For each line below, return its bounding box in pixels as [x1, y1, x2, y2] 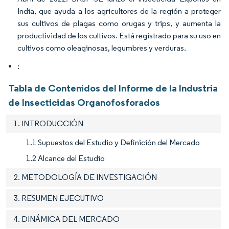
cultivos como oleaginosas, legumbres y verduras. [17, 42, 186, 53]
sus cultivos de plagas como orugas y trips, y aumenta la [17, 18, 221, 28]
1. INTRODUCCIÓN [14, 118, 83, 128]
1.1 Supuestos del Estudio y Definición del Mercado [26, 137, 200, 147]
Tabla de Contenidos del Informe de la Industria [8, 81, 218, 94]
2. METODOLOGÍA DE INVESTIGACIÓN [14, 172, 157, 182]
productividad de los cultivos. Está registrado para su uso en [17, 30, 221, 40]
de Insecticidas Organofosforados [8, 96, 160, 108]
